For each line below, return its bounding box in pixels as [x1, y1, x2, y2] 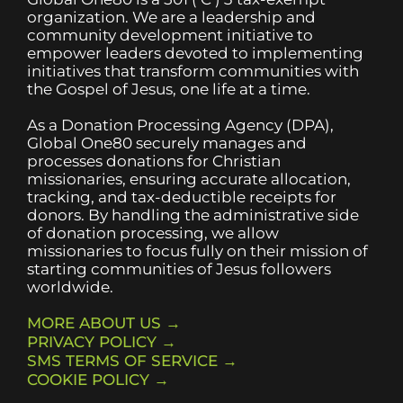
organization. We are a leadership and [27, 8, 316, 26]
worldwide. [27, 278, 113, 296]
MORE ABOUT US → [27, 314, 181, 332]
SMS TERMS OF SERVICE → [27, 352, 237, 370]
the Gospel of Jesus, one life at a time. [27, 80, 310, 98]
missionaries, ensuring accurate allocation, [27, 170, 351, 188]
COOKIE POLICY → [27, 371, 169, 389]
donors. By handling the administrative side [27, 206, 359, 224]
